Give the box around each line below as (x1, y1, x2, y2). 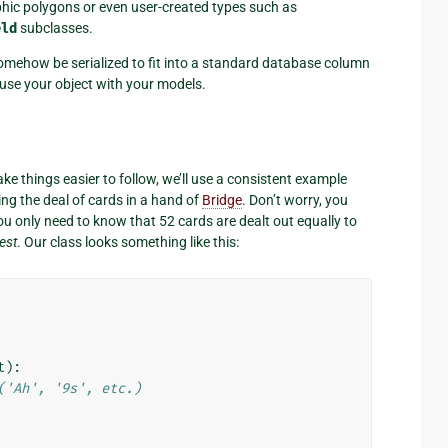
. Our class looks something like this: (17, 233, 239, 250)
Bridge (202, 191, 242, 208)
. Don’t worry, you (242, 191, 348, 208)
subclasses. (17, 19, 93, 36)
